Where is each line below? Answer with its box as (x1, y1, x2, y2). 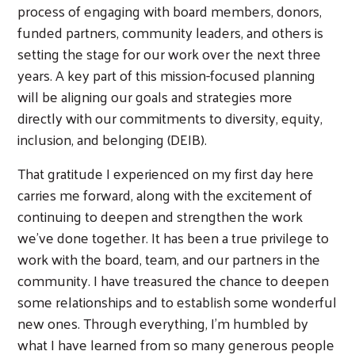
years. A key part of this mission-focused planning (17, 61, 315, 88)
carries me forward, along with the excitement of (17, 181, 312, 208)
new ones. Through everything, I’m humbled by (17, 309, 308, 336)
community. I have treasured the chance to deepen (17, 266, 329, 293)
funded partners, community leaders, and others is (17, 18, 323, 45)
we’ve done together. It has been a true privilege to (17, 223, 329, 250)
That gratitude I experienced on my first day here (17, 159, 314, 186)
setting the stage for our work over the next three (17, 40, 321, 67)
